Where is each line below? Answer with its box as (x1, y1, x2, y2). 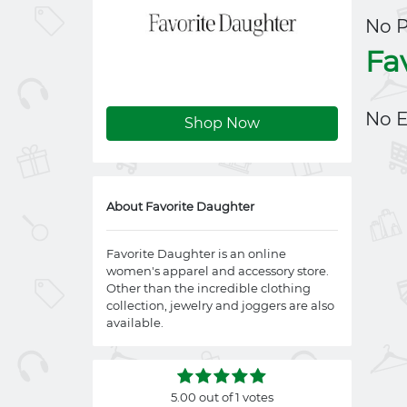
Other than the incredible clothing (106, 281, 311, 295)
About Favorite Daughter (106, 199, 254, 213)
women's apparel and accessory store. (106, 263, 329, 278)
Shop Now (184, 114, 260, 132)
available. (106, 315, 164, 330)
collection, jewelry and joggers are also (106, 298, 334, 313)
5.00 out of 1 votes (171, 390, 273, 404)
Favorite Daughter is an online (106, 246, 286, 261)
